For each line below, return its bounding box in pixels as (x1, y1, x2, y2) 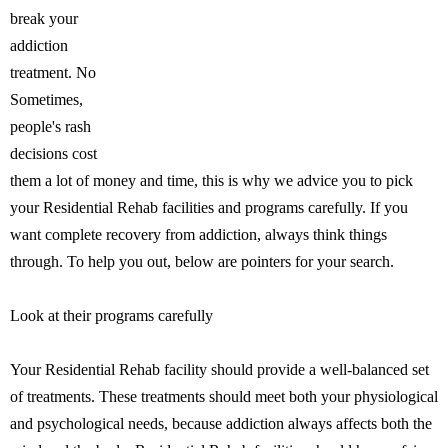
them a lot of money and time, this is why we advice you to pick (10, 172, 413, 189)
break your (10, 10, 78, 27)
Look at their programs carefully (10, 307, 213, 324)
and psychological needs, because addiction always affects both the (10, 415, 432, 432)
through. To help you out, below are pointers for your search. (10, 253, 394, 270)
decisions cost (10, 145, 97, 162)
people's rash (10, 118, 91, 135)
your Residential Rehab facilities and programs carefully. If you (10, 199, 408, 216)
